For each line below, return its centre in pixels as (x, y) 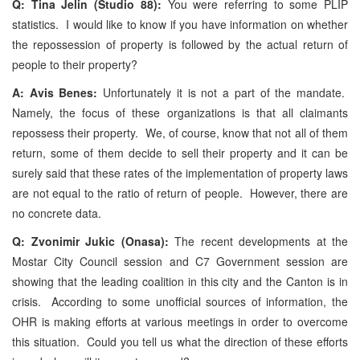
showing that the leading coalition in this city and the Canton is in (180, 281)
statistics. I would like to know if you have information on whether (180, 24)
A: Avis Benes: (58, 92)
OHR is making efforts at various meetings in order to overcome (180, 321)
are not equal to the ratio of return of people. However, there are (180, 192)
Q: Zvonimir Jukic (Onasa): (90, 241)
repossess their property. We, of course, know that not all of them (180, 132)
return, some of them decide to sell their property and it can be (180, 152)
